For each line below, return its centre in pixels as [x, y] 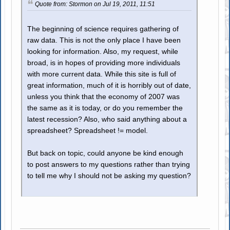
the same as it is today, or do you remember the [105, 108]
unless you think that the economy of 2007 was [104, 97]
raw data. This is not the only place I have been [104, 40]
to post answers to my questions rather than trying [109, 165]
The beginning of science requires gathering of [103, 29]
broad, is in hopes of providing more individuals [104, 63]
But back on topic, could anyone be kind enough [106, 153]
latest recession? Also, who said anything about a [107, 119]
